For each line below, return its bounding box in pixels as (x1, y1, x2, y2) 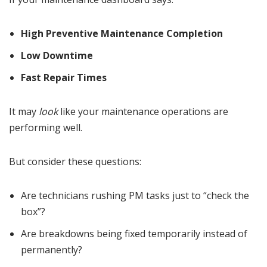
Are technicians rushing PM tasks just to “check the (21, 189, 249, 203)
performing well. (9, 121, 82, 135)
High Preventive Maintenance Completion (21, 27, 223, 41)
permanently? (21, 243, 82, 257)
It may (9, 105, 39, 119)
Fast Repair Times (21, 71, 107, 85)
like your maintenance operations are (58, 105, 228, 119)
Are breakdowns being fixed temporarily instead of (21, 227, 247, 241)
